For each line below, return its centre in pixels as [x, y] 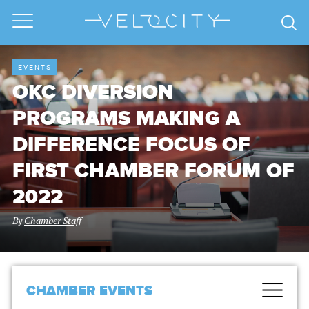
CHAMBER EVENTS [89, 291]
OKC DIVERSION [93, 93]
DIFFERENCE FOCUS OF [131, 145]
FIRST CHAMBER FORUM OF [153, 171]
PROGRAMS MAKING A [126, 119]
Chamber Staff [53, 221]
